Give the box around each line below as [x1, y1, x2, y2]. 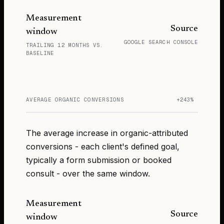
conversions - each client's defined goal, [26, 141, 179, 151]
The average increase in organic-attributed [26, 127, 188, 138]
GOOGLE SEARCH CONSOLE [123, 38, 198, 46]
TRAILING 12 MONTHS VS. [26, 41, 104, 48]
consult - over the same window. [26, 168, 150, 178]
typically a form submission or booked [26, 154, 171, 165]
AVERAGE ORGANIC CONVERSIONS [26, 95, 124, 103]
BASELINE [26, 49, 54, 56]
